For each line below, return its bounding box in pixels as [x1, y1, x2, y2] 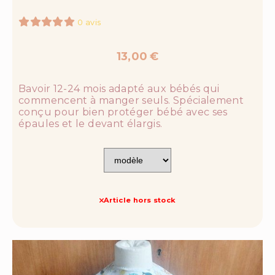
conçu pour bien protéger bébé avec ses [18, 106, 228, 118]
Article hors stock [103, 196, 176, 205]
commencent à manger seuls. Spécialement [18, 95, 244, 107]
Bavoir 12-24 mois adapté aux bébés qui [18, 83, 220, 95]
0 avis [77, 18, 101, 28]
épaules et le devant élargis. [18, 118, 163, 130]
